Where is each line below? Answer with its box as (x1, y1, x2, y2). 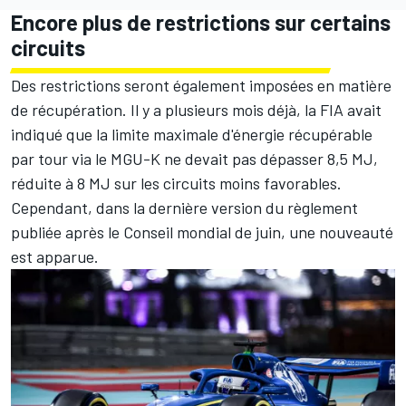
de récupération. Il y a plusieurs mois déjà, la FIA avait (11, 99, 382, 120)
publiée (11, 221, 65, 242)
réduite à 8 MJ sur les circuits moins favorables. (11, 172, 342, 193)
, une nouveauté (281, 221, 393, 242)
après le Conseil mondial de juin (65, 221, 281, 242)
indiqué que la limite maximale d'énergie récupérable (11, 123, 372, 144)
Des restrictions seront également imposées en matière (11, 74, 391, 95)
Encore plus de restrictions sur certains (11, 8, 391, 35)
